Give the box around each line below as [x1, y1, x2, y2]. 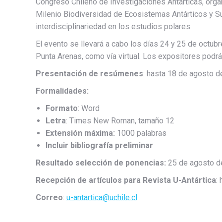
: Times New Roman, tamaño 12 [66, 115, 174, 125]
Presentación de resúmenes [36, 68, 143, 78]
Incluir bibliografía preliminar [46, 140, 153, 150]
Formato [46, 103, 78, 113]
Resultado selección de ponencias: [36, 158, 166, 167]
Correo [36, 192, 63, 202]
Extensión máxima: [46, 128, 115, 138]
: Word [78, 103, 100, 113]
